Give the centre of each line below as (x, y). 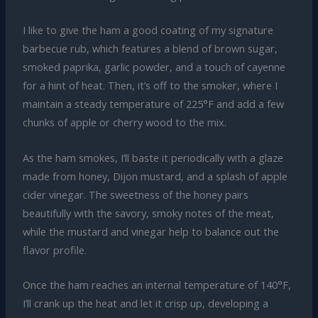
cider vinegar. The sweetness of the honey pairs (135, 194)
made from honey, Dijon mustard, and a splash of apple (155, 176)
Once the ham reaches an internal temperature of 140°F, (157, 285)
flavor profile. (54, 250)
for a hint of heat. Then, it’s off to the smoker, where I (150, 86)
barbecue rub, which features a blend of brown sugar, (150, 49)
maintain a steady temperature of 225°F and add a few (153, 104)
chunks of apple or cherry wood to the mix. (124, 122)
